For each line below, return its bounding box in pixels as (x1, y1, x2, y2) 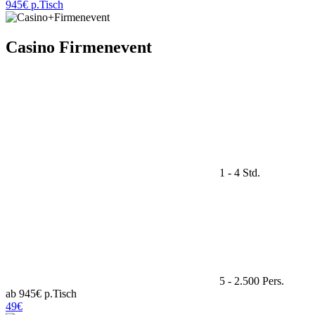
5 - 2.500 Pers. (217, 274, 284, 287)
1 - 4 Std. (217, 166, 260, 179)
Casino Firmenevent (6, 37, 152, 56)
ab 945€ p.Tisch (6, 287, 77, 300)
